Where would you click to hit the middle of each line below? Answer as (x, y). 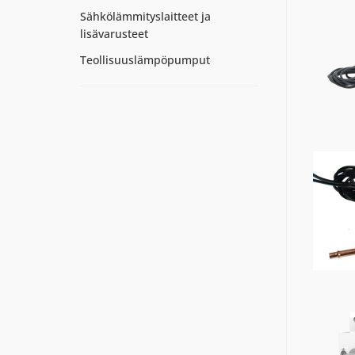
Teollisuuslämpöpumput (145, 60)
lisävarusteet (114, 34)
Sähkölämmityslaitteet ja (145, 16)
